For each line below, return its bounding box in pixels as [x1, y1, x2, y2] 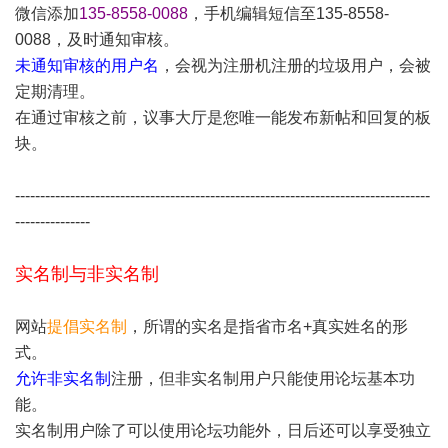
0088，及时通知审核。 [15, 31, 179, 48]
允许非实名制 [15, 370, 111, 387]
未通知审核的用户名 [15, 57, 159, 74]
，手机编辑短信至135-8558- [188, 5, 389, 22]
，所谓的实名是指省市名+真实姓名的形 [127, 318, 408, 335]
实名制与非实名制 [15, 264, 159, 284]
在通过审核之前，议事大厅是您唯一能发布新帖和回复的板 [15, 109, 431, 126]
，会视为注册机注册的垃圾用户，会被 [159, 57, 431, 74]
